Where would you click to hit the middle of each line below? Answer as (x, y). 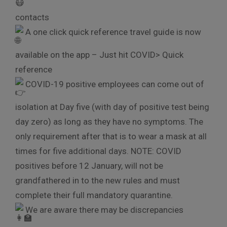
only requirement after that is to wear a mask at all (111, 136)
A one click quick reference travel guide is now (112, 32)
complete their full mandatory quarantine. (94, 195)
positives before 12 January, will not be (89, 165)
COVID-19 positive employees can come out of (114, 84)
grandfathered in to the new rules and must (98, 180)
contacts (32, 17)
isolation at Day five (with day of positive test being (112, 107)
